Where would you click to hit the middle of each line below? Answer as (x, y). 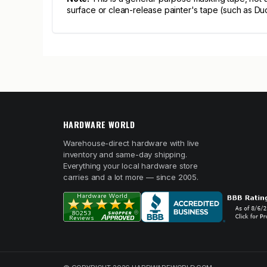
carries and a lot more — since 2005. (131, 177)
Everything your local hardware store (131, 166)
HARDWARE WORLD (99, 124)
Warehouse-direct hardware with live (131, 143)
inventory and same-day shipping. (125, 154)
